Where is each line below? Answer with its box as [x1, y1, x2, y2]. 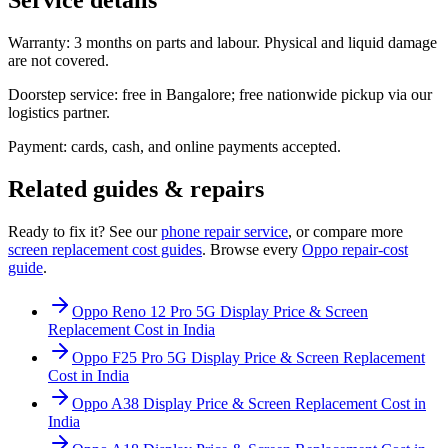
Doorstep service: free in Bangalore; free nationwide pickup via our [8, 85, 432, 103]
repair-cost [338, 240, 408, 258]
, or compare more [288, 222, 403, 240]
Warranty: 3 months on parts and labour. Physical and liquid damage [8, 33, 437, 51]
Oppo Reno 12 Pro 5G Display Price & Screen [72, 302, 368, 320]
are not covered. [8, 51, 109, 69]
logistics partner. [8, 103, 110, 121]
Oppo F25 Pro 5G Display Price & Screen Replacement [72, 348, 425, 366]
